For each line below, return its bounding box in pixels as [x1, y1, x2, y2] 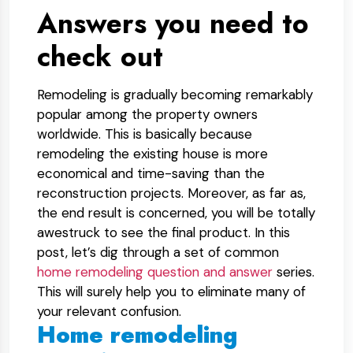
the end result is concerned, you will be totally [37, 204, 315, 221]
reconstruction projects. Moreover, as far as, [37, 184, 306, 202]
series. [273, 263, 314, 281]
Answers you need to [37, 4, 309, 43]
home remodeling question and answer [37, 263, 273, 281]
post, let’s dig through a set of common [37, 243, 279, 261]
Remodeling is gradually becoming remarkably [37, 86, 313, 103]
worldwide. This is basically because [37, 125, 252, 143]
